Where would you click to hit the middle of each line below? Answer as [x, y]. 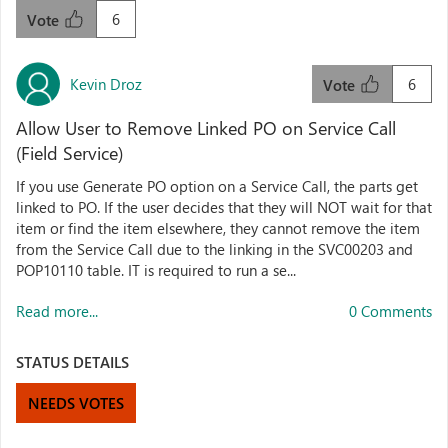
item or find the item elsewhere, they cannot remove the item [218, 228]
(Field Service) [69, 153]
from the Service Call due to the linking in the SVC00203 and [214, 249]
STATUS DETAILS [72, 362]
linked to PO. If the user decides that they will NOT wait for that [224, 207]
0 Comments [390, 311]
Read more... [57, 311]
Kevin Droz [106, 83]
